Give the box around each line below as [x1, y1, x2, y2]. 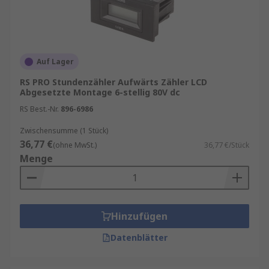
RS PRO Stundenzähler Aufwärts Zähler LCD [20, 76, 207, 88]
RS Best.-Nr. [20, 104, 59, 114]
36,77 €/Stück [204, 140, 249, 150]
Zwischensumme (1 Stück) [20, 125, 108, 136]
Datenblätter [110, 232, 168, 243]
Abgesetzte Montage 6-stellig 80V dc [20, 86, 180, 98]
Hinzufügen [111, 210, 168, 223]
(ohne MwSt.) [53, 140, 97, 150]
